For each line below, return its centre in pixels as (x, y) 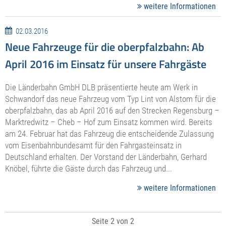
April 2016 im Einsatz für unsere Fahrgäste (106, 64)
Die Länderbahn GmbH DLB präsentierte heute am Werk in (101, 88)
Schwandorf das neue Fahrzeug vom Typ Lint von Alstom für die (110, 99)
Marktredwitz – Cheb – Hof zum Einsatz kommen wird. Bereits (109, 122)
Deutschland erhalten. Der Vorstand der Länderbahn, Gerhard (106, 157)
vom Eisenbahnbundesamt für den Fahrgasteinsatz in (93, 146)
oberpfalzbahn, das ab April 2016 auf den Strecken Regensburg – (112, 111)
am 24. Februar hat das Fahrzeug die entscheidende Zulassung (109, 134)
